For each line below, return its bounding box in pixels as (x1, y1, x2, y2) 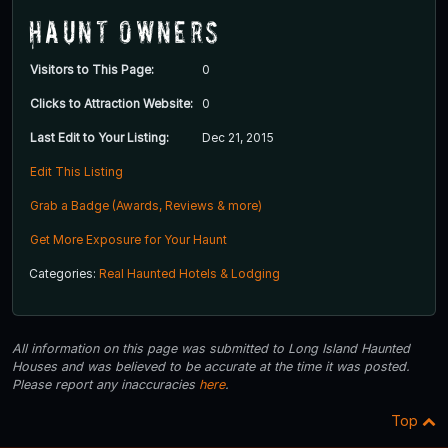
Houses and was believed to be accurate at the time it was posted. (12, 359, 410, 375)
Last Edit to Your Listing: (30, 130, 169, 146)
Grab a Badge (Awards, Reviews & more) (30, 198, 262, 214)
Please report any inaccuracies (12, 377, 199, 393)
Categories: (29, 266, 99, 282)
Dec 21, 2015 (202, 130, 274, 146)
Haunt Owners (29, 14, 221, 50)
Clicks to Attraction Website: (30, 96, 193, 112)
